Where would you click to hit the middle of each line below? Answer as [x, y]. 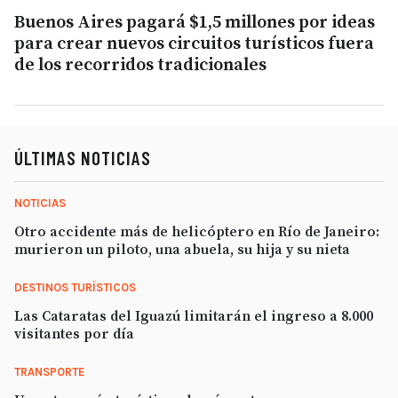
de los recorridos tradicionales [140, 65]
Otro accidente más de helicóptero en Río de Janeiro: [197, 231]
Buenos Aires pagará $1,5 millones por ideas [195, 22]
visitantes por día [74, 334]
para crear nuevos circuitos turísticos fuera [194, 44]
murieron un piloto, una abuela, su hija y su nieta [182, 249]
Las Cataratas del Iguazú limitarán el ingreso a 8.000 [194, 316]
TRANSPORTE [49, 371]
